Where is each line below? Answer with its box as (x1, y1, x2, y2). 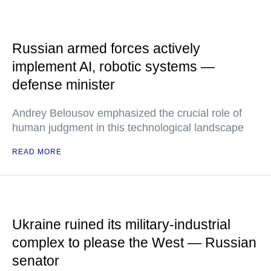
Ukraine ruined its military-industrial (12, 217, 230, 232)
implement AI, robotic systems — (12, 59, 215, 74)
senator (12, 253, 59, 269)
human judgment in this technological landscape (12, 122, 244, 134)
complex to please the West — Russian (12, 235, 256, 250)
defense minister (12, 77, 115, 93)
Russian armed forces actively (12, 41, 200, 56)
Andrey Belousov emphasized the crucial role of (12, 107, 242, 119)
